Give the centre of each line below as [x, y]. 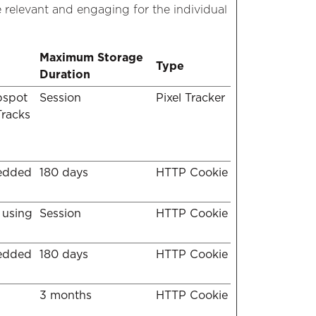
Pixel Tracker [190, 98]
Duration [65, 74]
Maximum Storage [91, 57]
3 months [66, 295]
